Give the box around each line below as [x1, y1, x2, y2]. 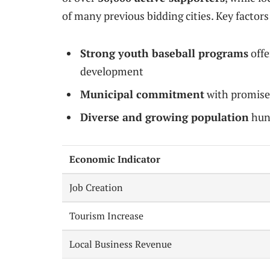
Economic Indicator [69, 152, 161, 166]
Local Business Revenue [69, 237, 172, 251]
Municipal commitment [80, 87, 204, 102]
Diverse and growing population [80, 109, 249, 124]
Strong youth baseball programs [80, 46, 248, 61]
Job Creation [69, 181, 124, 195]
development [80, 64, 143, 79]
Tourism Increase [69, 209, 144, 223]
